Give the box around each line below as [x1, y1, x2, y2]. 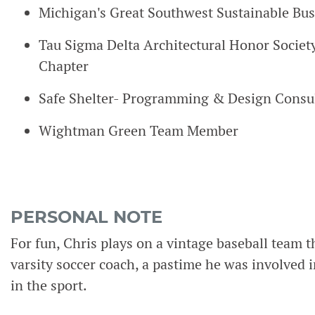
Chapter [39, 57, 89, 75]
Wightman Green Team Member [39, 122, 238, 140]
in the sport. [11, 276, 87, 295]
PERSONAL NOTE [11, 207, 162, 227]
